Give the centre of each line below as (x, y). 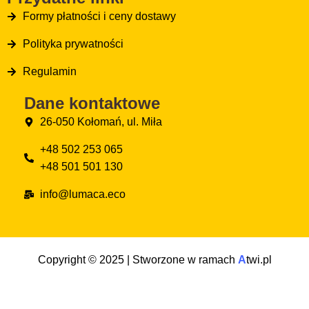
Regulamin (49, 72)
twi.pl (259, 260)
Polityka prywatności (73, 44)
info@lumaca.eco (82, 195)
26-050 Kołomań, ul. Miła (101, 122)
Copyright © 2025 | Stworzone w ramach (138, 260)
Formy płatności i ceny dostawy (99, 17)
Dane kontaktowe (92, 103)
